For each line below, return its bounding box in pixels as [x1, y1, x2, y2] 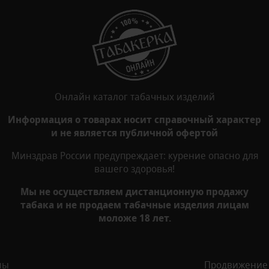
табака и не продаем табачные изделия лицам [20, 198, 249, 211]
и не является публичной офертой [51, 125, 218, 139]
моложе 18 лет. [98, 211, 171, 225]
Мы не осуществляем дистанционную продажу [20, 184, 249, 198]
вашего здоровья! [94, 162, 175, 175]
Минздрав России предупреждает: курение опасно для [11, 148, 258, 162]
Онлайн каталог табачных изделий [54, 89, 215, 103]
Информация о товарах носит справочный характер [8, 112, 261, 126]
